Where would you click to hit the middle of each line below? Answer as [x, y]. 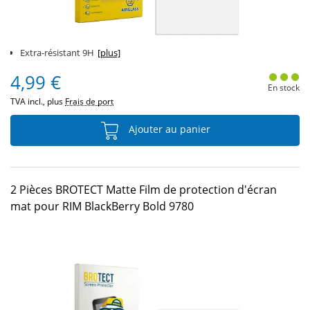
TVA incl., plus [38, 101]
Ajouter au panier [168, 129]
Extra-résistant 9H [57, 53]
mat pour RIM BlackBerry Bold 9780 [102, 206]
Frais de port [89, 101]
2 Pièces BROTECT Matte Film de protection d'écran [144, 190]
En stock [283, 88]
